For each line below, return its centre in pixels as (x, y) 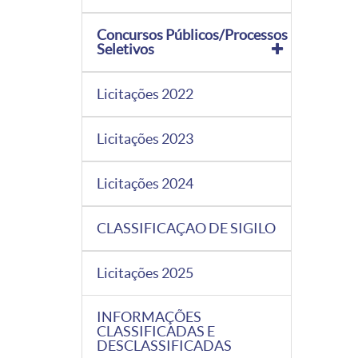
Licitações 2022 (145, 93)
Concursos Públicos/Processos (192, 34)
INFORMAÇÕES (149, 316)
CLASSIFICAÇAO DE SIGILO (186, 228)
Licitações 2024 (145, 183)
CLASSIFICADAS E (156, 331)
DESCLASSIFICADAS (164, 345)
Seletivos (125, 49)
